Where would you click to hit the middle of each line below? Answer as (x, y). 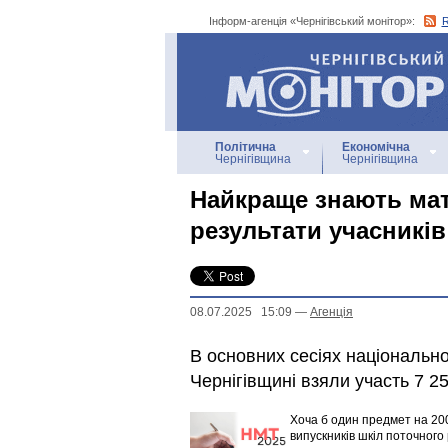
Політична (245, 147)
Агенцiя (331, 312)
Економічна (376, 147)
